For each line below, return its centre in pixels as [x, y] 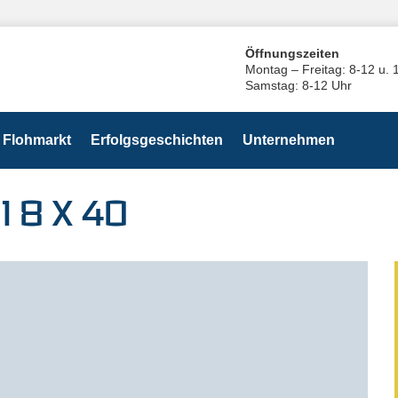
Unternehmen [289, 140]
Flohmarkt [37, 140]
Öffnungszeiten [292, 53]
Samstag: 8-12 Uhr [298, 85]
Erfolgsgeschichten [157, 140]
